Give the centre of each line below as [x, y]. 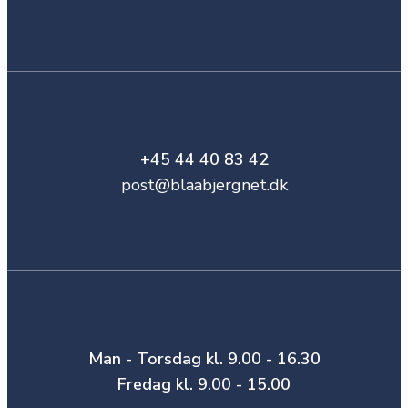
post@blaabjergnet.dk [204, 184]
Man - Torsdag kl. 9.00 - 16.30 [204, 358]
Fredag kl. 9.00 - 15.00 [204, 384]
